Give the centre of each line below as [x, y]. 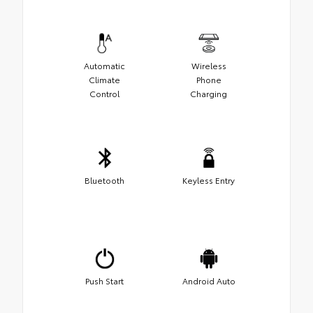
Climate [104, 79]
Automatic [104, 65]
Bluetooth [104, 180]
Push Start [104, 280]
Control [104, 93]
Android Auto [209, 280]
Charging [209, 93]
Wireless [209, 65]
